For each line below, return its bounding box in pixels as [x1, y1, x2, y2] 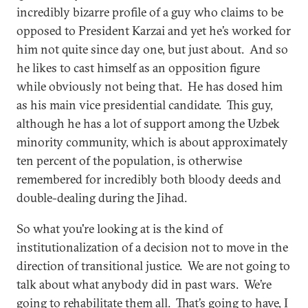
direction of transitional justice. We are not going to [16, 258, 290, 274]
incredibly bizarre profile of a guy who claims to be [16, 4, 283, 20]
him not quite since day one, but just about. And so [16, 41, 288, 57]
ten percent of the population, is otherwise [16, 153, 242, 168]
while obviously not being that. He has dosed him [16, 78, 283, 94]
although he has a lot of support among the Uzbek [16, 115, 280, 131]
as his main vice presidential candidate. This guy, [16, 97, 273, 113]
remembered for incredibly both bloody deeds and [16, 171, 281, 187]
